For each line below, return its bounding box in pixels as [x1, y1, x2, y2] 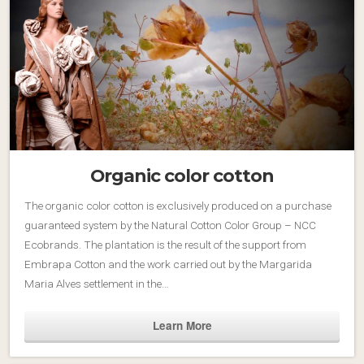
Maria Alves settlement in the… [24, 276, 169, 290]
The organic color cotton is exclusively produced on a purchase [24, 198, 331, 212]
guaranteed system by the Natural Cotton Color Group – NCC [24, 218, 316, 232]
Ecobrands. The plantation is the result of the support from [24, 237, 306, 251]
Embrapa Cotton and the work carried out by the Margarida [24, 257, 312, 271]
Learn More [152, 317, 212, 333]
